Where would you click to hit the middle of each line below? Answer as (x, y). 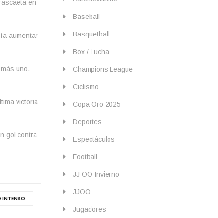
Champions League (103, 69)
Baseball (87, 16)
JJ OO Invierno (96, 174)
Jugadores (90, 209)
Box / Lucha (91, 51)
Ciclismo (86, 86)
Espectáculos (94, 139)
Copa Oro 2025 (97, 104)
